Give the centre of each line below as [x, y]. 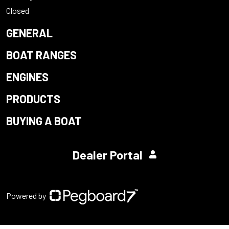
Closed [18, 10]
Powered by [27, 195]
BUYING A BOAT [44, 120]
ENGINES [27, 76]
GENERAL [29, 32]
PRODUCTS [33, 98]
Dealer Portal [109, 155]
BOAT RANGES [41, 54]
